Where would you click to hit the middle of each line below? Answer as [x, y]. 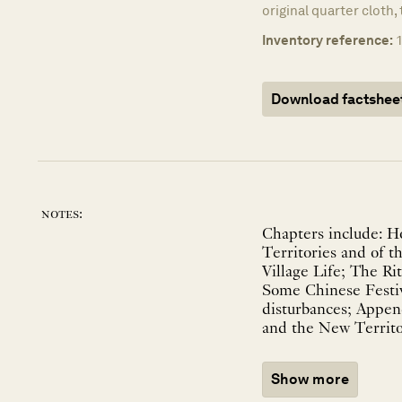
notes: [62, 215]
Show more [310, 380]
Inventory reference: [328, 40]
